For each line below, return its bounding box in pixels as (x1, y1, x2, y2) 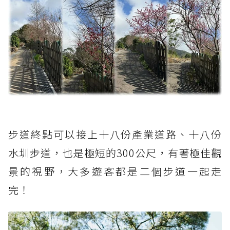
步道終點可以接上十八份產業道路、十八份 (8, 127, 222, 142)
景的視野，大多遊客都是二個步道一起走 (8, 164, 222, 179)
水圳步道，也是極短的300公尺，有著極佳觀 (8, 145, 222, 161)
